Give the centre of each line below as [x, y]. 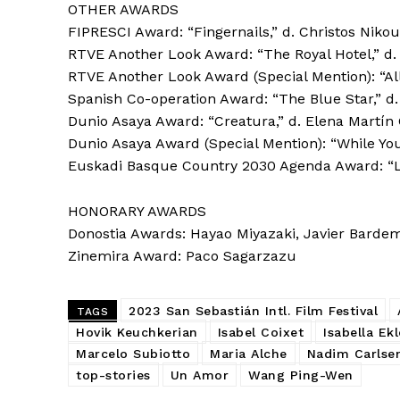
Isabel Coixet [260, 332]
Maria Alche [249, 353]
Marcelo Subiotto [133, 353]
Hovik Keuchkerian [137, 332]
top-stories [113, 375]
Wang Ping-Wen [301, 375]
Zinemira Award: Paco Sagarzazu [182, 255]
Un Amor [199, 375]
